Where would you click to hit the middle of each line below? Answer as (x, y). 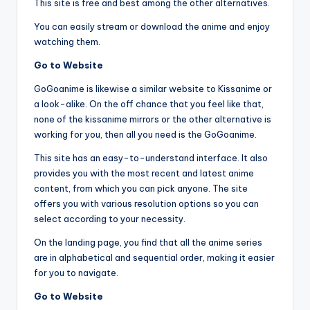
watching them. (67, 42)
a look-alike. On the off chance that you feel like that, (149, 104)
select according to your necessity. (110, 219)
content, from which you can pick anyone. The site (141, 189)
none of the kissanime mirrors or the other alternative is (153, 119)
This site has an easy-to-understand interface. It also (151, 158)
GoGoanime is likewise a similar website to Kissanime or (153, 89)
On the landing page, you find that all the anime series (148, 243)
